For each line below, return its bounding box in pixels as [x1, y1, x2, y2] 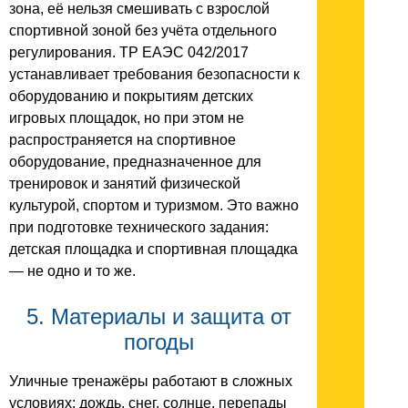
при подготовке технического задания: [9, 219, 269, 235]
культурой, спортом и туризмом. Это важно [9, 198, 299, 213]
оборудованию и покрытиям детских [9, 88, 253, 104]
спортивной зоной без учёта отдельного [9, 23, 277, 38]
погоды [123, 330, 194, 354]
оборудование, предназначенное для [9, 154, 261, 169]
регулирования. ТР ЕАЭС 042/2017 [9, 45, 249, 60]
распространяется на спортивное [9, 132, 236, 148]
